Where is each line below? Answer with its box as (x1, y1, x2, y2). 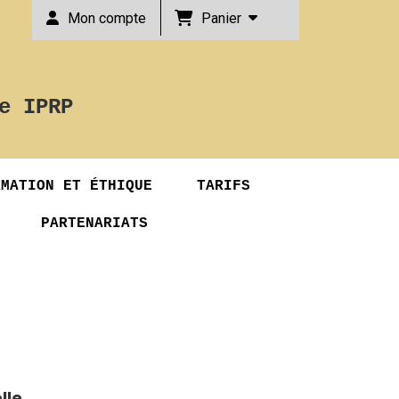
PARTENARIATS (41, 216, 148, 232)
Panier (201, 9, 248, 27)
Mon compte (68, 10, 146, 27)
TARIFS (197, 178, 250, 194)
